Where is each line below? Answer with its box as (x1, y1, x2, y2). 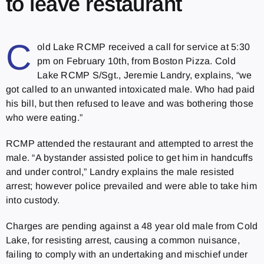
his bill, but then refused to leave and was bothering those (5, 98, 254, 108)
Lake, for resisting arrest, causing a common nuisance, (5, 235, 240, 245)
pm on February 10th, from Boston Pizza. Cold (37, 55, 236, 66)
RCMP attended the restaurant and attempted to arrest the (5, 138, 254, 148)
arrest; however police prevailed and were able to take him (5, 180, 257, 191)
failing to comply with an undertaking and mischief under (5, 249, 248, 259)
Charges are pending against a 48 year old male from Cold (5, 220, 258, 231)
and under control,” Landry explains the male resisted (5, 166, 235, 177)
